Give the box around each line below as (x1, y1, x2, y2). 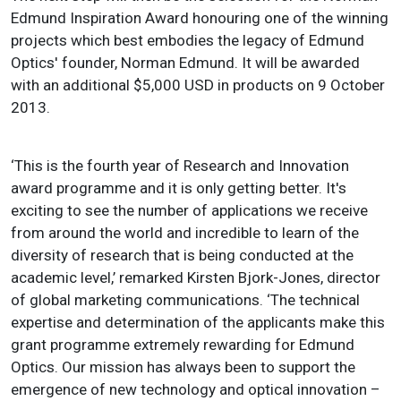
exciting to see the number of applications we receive (11, 201, 368, 220)
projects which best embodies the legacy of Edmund (11, 31, 364, 50)
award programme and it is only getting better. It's (11, 179, 346, 198)
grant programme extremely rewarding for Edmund (11, 336, 354, 354)
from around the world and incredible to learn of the (11, 224, 359, 243)
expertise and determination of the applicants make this (11, 313, 385, 332)
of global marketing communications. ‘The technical (11, 291, 360, 310)
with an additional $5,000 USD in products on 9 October (11, 76, 385, 95)
